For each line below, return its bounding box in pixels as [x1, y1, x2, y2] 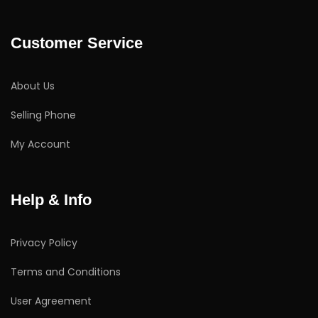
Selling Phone [11, 108, 76, 122]
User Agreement [11, 294, 92, 308]
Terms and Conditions [11, 265, 121, 279]
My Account [11, 137, 70, 151]
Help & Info [11, 191, 92, 209]
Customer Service [11, 34, 143, 52]
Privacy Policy [11, 236, 77, 250]
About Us [11, 79, 55, 93]
